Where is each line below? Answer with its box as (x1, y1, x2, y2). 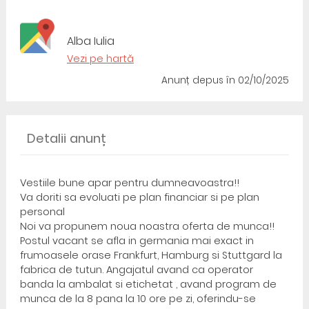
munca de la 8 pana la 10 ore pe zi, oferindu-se (19, 292, 256, 306)
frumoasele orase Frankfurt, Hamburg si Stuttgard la (19, 248, 282, 262)
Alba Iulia (66, 33, 114, 49)
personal (19, 205, 65, 219)
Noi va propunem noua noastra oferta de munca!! (19, 219, 275, 233)
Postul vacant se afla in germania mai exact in (19, 234, 254, 248)
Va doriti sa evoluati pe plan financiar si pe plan (19, 190, 259, 204)
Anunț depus (161, 74, 227, 87)
